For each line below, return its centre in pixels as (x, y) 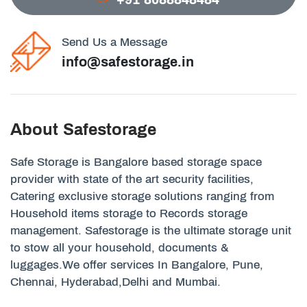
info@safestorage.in (127, 61)
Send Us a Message (114, 42)
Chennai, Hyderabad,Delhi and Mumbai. (115, 282)
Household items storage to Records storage (129, 213)
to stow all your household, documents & (120, 247)
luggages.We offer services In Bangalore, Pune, (137, 265)
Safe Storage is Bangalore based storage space (136, 162)
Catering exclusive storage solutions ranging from (142, 196)
